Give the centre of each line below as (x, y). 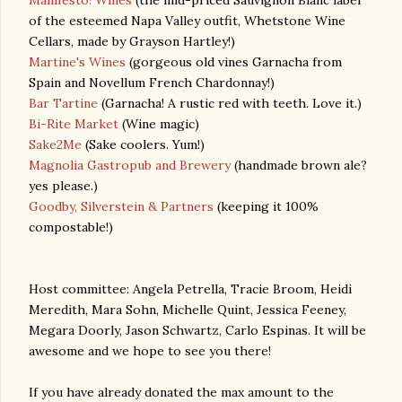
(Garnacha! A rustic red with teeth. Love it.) (230, 103)
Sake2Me (55, 144)
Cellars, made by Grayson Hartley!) (132, 41)
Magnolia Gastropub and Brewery (130, 165)
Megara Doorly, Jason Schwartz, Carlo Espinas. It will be (197, 330)
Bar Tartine (63, 103)
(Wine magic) (161, 124)
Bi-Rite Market (75, 124)
